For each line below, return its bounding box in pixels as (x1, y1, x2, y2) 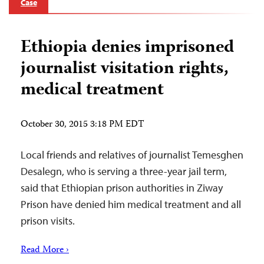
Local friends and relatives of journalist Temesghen (21, 147, 243, 161)
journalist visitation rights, (21, 54, 229, 84)
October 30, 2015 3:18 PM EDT (21, 117, 144, 133)
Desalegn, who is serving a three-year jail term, (21, 164, 227, 178)
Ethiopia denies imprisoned (21, 33, 234, 62)
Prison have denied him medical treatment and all (21, 197, 241, 211)
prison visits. (21, 213, 75, 227)
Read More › (21, 242, 69, 258)
